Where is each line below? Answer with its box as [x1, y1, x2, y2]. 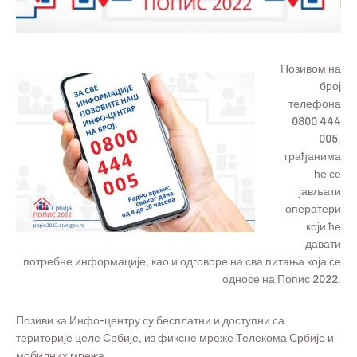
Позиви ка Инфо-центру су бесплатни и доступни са [16, 315, 284, 328]
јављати [299, 186, 341, 198]
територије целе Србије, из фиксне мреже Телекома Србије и [16, 332, 334, 345]
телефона [288, 98, 341, 111]
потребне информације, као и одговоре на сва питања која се [23, 256, 341, 269]
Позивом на [280, 63, 341, 76]
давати [305, 238, 341, 251]
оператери [285, 203, 341, 216]
